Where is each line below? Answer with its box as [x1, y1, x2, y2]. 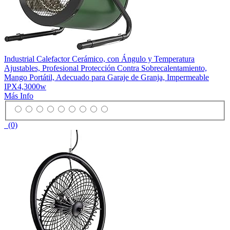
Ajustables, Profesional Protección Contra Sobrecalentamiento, [4, 63, 207, 72]
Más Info [4, 91, 33, 100]
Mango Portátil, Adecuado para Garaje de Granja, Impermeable [4, 72, 209, 82]
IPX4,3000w [4, 82, 46, 91]
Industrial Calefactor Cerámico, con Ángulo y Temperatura [4, 54, 195, 63]
